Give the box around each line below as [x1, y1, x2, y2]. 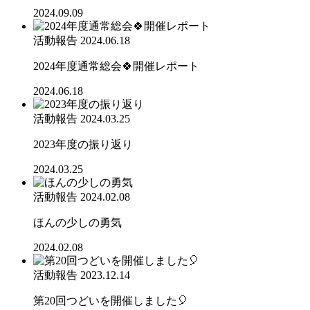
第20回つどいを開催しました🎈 [33, 294, 188, 307]
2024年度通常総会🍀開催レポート [33, 60, 199, 72]
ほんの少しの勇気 [33, 216, 122, 228]
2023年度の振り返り [33, 138, 133, 150]
